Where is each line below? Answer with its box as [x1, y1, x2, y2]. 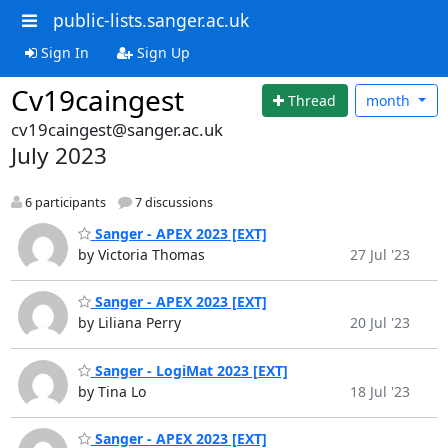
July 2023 [10, 140, 107, 171]
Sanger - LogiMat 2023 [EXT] [90, 360, 288, 380]
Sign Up [132, 42, 190, 62]
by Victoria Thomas [77, 244, 205, 264]
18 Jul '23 [349, 381, 410, 401]
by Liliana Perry [77, 313, 181, 333]
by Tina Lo [77, 381, 146, 401]
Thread [288, 90, 337, 110]
